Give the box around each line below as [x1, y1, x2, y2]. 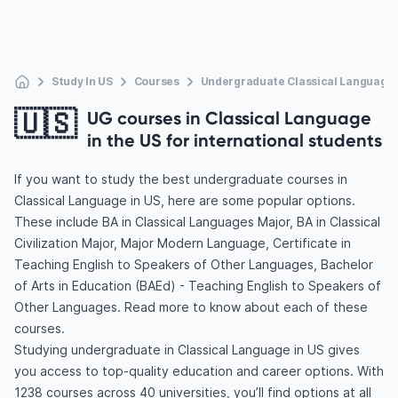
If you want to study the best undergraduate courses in [14, 171, 347, 187]
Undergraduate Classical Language [200, 75, 394, 88]
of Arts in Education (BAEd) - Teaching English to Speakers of [14, 278, 381, 293]
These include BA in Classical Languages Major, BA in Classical [14, 214, 380, 229]
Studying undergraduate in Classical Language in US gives [14, 342, 360, 357]
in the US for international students [87, 129, 382, 151]
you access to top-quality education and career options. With [14, 363, 384, 378]
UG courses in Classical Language [87, 107, 371, 129]
